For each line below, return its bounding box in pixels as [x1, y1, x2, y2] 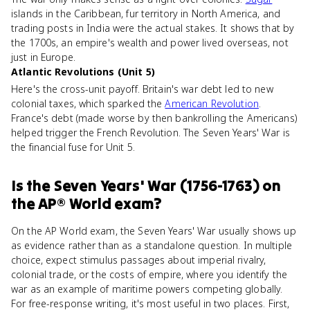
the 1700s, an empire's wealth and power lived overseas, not [11, 36, 289, 49]
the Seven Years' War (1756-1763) [26, 176, 259, 195]
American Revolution [165, 97, 259, 110]
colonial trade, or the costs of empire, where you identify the [11, 268, 288, 281]
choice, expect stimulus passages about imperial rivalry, [11, 253, 266, 266]
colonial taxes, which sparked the [11, 97, 165, 110]
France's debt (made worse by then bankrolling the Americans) [11, 111, 297, 125]
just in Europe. [11, 51, 75, 64]
